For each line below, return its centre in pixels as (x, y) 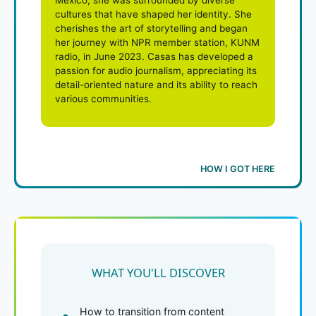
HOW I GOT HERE (238, 169)
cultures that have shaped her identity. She (153, 14)
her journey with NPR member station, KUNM (157, 42)
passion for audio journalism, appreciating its (156, 70)
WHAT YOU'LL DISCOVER (158, 272)
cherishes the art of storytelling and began (151, 28)
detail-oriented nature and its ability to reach (156, 84)
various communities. (103, 98)
